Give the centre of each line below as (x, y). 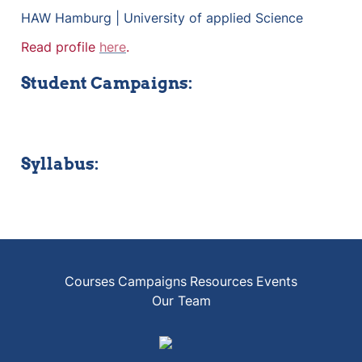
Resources (221, 281)
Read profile (60, 47)
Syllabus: (60, 164)
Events (277, 281)
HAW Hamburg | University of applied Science (162, 18)
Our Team (181, 301)
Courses (90, 281)
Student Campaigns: (107, 83)
